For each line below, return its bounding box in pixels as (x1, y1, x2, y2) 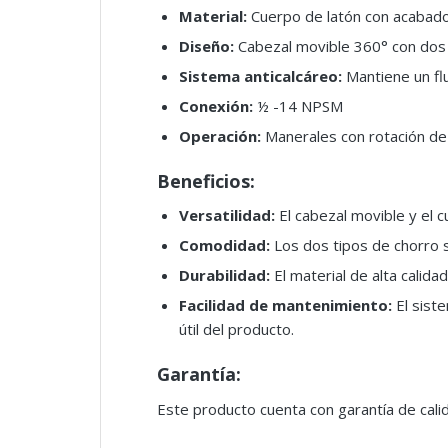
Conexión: (179, 96, 253, 116)
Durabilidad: (179, 265, 270, 285)
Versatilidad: (179, 205, 275, 225)
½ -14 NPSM (253, 96, 343, 116)
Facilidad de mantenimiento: (179, 295, 392, 315)
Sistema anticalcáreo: (179, 66, 342, 86)
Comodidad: (179, 235, 270, 255)
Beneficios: (157, 169, 255, 193)
